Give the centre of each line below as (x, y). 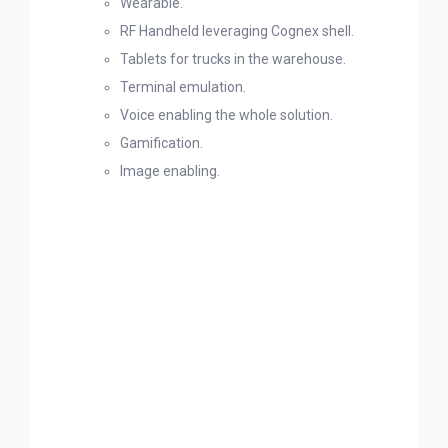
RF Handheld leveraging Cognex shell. (237, 31)
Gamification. (161, 143)
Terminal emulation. (183, 87)
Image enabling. (170, 171)
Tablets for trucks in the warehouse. (233, 59)
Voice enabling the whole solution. (226, 115)
